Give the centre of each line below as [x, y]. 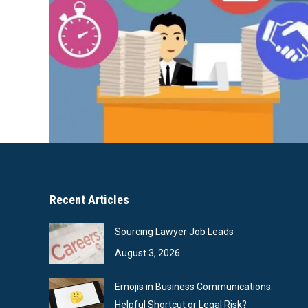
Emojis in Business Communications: [194, 286]
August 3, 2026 [147, 253]
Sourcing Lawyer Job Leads [174, 231]
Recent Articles [89, 199]
